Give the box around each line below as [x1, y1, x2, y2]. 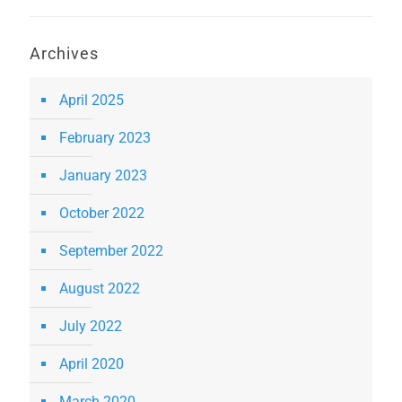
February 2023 [59, 129, 151, 147]
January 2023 [59, 167, 147, 185]
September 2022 [59, 242, 163, 260]
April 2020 [59, 355, 124, 373]
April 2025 [59, 92, 124, 109]
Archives [30, 44, 99, 64]
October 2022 [59, 205, 144, 223]
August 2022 [59, 280, 140, 298]
